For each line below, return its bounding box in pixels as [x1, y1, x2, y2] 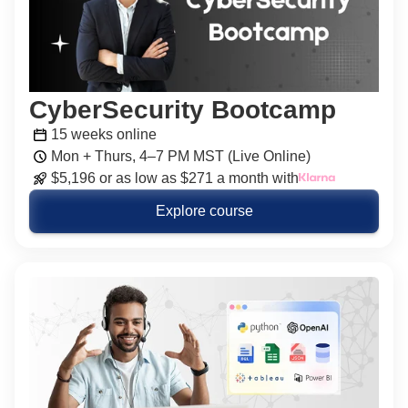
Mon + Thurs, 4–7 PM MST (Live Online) [51, 148, 311, 164]
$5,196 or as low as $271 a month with [51, 170, 299, 186]
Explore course [155, 203, 253, 219]
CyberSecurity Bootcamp [29, 96, 336, 124]
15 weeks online [51, 127, 157, 142]
